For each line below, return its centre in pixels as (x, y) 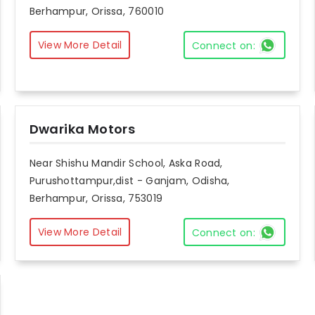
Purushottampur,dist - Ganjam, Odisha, (129, 181)
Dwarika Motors (82, 129)
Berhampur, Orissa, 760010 (97, 12)
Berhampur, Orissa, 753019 (96, 199)
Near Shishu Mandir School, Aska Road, (126, 163)
